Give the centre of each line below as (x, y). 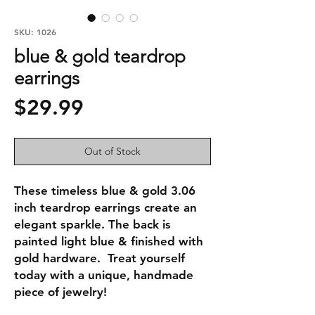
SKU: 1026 (35, 32)
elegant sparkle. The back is (92, 224)
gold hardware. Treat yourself (99, 258)
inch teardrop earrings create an (105, 207)
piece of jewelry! (60, 292)
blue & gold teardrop (100, 57)
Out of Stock (112, 151)
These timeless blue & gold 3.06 (105, 191)
